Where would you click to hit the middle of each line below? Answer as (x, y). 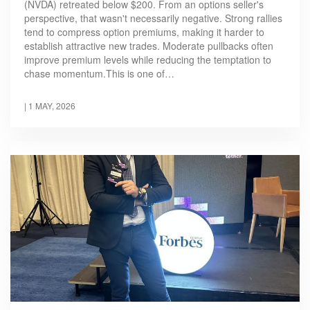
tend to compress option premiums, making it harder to (144, 32)
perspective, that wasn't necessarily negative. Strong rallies (153, 18)
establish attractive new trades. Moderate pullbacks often (149, 46)
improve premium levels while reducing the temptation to (148, 60)
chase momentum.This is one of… (99, 74)
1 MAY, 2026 (52, 106)
